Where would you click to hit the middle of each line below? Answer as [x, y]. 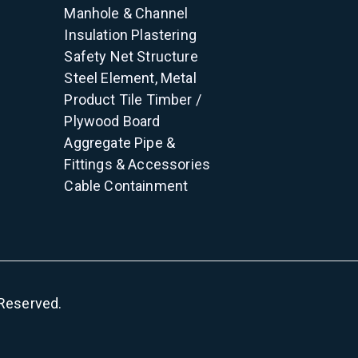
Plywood [92, 121]
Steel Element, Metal [130, 78]
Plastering [164, 35]
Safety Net [99, 56]
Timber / [173, 99]
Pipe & [155, 143]
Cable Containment [126, 186]
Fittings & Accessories [137, 164]
